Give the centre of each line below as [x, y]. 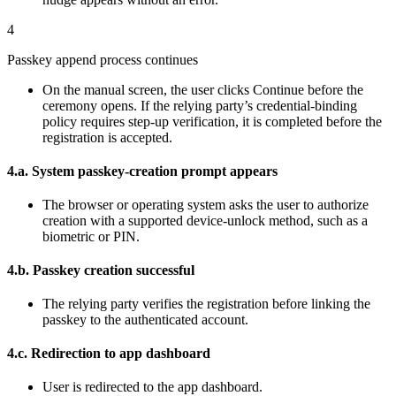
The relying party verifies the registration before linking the [206, 304]
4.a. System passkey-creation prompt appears [142, 171]
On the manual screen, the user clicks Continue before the [203, 90]
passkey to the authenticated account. [145, 320]
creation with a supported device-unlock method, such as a [205, 221]
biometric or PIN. [91, 237]
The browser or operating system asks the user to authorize [206, 205]
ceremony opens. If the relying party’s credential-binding [200, 106]
